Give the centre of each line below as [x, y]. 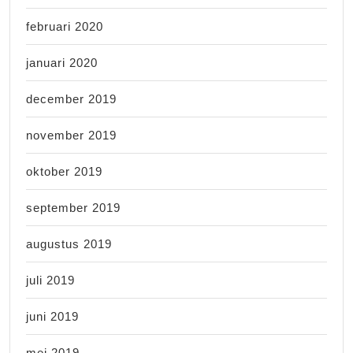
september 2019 [73, 207]
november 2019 [71, 135]
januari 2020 [62, 62]
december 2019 [71, 98]
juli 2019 [50, 280]
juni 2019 [52, 316]
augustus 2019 [69, 243]
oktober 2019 [64, 171]
